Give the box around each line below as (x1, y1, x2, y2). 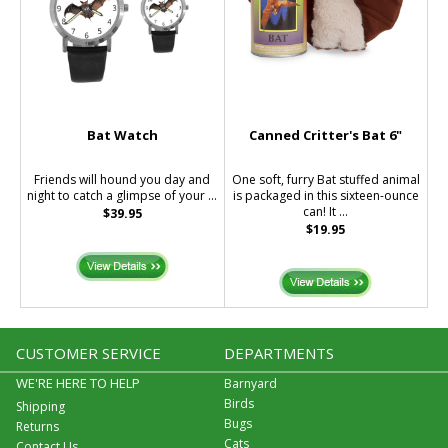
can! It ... (303, 202, 349, 220)
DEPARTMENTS (223, 342, 334, 363)
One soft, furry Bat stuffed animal (231, 170, 420, 188)
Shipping (15, 397, 65, 415)
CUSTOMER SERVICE (15, 342, 161, 363)
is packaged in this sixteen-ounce (232, 186, 419, 204)
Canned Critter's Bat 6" (249, 125, 403, 144)
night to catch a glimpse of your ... (27, 186, 218, 204)
